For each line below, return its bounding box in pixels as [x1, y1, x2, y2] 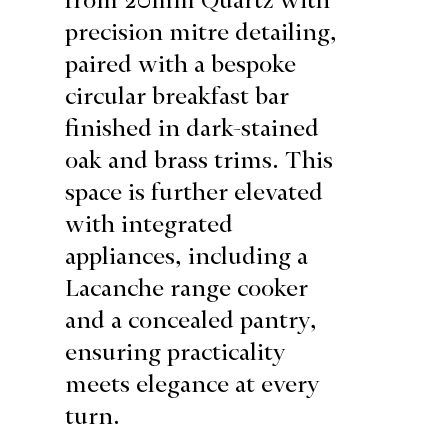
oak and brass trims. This [65, 145, 334, 174]
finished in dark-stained [65, 113, 320, 142]
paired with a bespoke [65, 49, 297, 78]
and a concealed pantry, [65, 305, 318, 334]
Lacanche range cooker [65, 273, 309, 302]
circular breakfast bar [65, 81, 290, 110]
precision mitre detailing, [65, 17, 338, 46]
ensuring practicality [65, 337, 287, 366]
